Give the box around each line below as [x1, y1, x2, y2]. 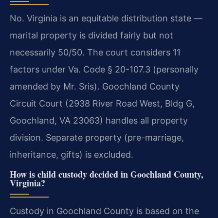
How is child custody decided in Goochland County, [10, 168, 203, 181]
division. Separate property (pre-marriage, [10, 132, 184, 143]
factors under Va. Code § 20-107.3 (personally [10, 64, 199, 74]
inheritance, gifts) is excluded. [10, 149, 133, 160]
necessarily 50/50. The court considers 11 [10, 47, 181, 57]
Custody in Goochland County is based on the [10, 206, 199, 216]
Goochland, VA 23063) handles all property [10, 115, 188, 126]
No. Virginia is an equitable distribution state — [10, 13, 202, 23]
